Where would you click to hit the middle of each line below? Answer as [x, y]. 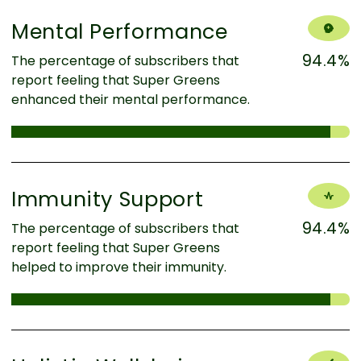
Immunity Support [108, 199]
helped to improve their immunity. [119, 267]
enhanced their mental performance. [131, 100]
